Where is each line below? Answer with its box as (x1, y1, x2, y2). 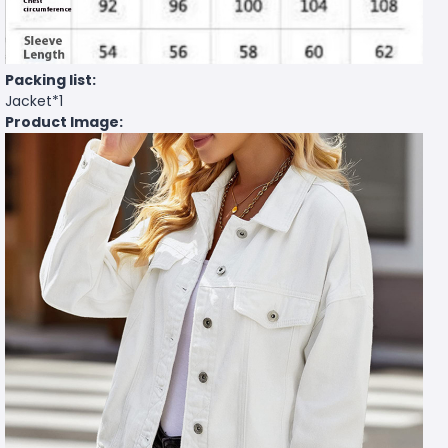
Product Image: (5, 112, 123, 133)
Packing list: (5, 70, 96, 91)
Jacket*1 (5, 91, 63, 112)
